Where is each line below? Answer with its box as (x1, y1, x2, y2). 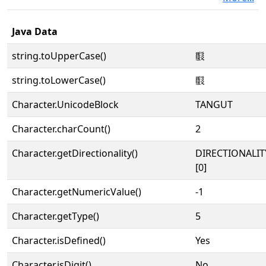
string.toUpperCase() (12, 49, 106, 62)
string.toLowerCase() (12, 74, 106, 87)
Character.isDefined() (12, 234, 106, 247)
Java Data (12, 25, 58, 38)
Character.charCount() (12, 122, 110, 135)
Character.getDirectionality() (12, 147, 138, 160)
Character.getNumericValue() (12, 185, 141, 198)
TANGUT (195, 98, 233, 111)
